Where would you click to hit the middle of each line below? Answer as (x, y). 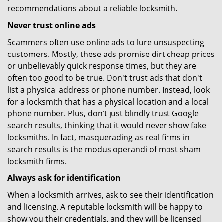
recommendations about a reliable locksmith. (92, 8)
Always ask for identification (64, 178)
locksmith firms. (37, 161)
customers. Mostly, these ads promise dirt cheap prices (111, 54)
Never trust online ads (52, 25)
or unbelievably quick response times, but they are (102, 66)
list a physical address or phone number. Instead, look (109, 90)
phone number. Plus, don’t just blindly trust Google (103, 113)
